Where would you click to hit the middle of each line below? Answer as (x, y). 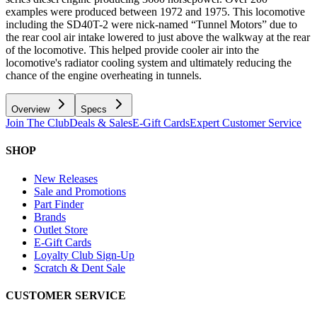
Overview (30, 110)
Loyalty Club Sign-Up (84, 255)
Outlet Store (61, 229)
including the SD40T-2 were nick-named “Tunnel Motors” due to (151, 25)
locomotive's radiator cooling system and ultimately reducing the (149, 63)
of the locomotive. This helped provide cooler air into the (132, 50)
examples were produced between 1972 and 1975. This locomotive (155, 12)
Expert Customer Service (246, 123)
